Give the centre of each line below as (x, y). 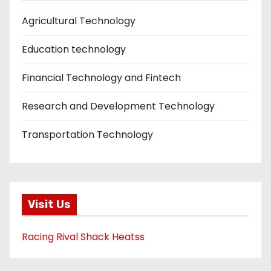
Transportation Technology (87, 134)
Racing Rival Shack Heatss (83, 237)
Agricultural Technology (79, 21)
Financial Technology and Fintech (101, 77)
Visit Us (49, 205)
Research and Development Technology (118, 106)
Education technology (74, 49)
